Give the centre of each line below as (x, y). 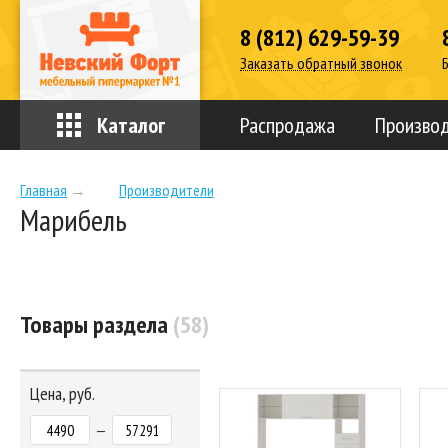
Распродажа (287, 125)
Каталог (131, 125)
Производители (166, 190)
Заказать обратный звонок (321, 63)
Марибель (73, 219)
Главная (43, 190)
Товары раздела (96, 324)
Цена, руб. (62, 393)
